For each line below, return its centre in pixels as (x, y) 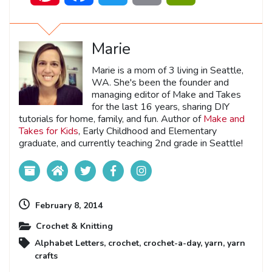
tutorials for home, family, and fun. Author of (111, 119)
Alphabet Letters (69, 243)
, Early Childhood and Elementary (148, 131)
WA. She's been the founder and (160, 82)
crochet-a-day (172, 243)
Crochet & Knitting (74, 226)
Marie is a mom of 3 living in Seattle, (168, 70)
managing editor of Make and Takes (166, 94)
